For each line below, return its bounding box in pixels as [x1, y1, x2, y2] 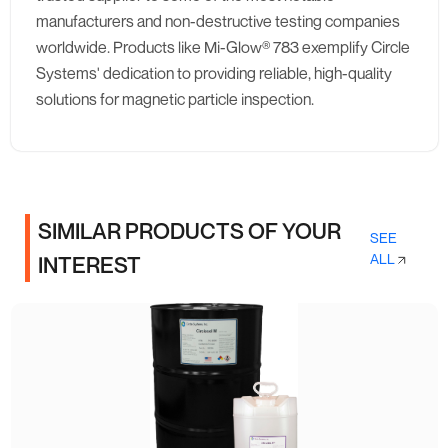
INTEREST [37, 252, 141, 278]
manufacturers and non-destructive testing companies [35, 11, 400, 31]
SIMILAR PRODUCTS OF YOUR [37, 218, 342, 244]
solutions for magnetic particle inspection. [35, 89, 314, 109]
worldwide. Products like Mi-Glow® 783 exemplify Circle [35, 37, 410, 57]
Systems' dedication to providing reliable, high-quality [35, 63, 392, 83]
